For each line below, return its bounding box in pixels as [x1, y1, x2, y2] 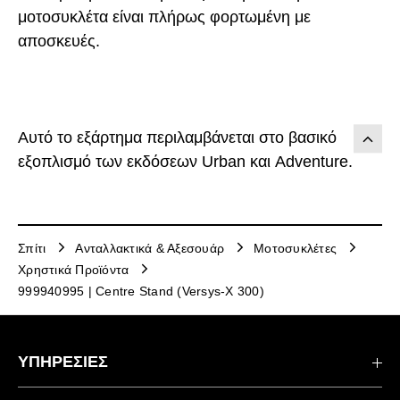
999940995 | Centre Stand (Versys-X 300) [18, 284, 264, 299]
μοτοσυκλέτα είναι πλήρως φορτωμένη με [18, 7, 311, 26]
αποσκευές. [18, 31, 100, 50]
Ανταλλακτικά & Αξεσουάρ [75, 241, 224, 256]
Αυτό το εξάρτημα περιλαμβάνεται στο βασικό [18, 128, 337, 146]
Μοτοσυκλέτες [254, 241, 337, 256]
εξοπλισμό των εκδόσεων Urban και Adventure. [18, 152, 353, 171]
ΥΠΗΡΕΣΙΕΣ [18, 353, 108, 371]
